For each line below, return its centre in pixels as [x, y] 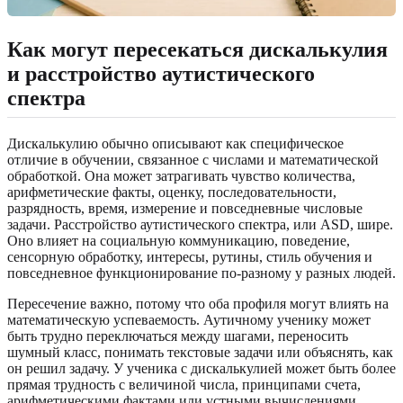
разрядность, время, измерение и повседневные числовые [185, 208]
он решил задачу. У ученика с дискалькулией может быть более [201, 368]
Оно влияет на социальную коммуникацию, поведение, [179, 240]
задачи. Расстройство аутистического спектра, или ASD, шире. [200, 224]
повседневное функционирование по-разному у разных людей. [201, 273]
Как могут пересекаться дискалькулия [197, 49]
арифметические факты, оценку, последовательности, [172, 192]
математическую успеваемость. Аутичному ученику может [189, 319]
